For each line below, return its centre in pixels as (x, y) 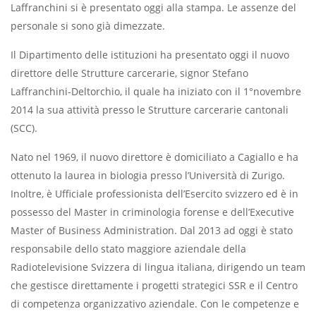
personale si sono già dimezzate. (88, 26)
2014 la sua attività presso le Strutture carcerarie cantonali (150, 110)
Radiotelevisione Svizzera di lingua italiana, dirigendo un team (158, 267)
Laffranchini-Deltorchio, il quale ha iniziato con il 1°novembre (156, 92)
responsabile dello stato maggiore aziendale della (128, 249)
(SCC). (24, 128)
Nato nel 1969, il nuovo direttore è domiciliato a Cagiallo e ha (154, 157)
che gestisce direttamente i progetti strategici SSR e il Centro (154, 286)
